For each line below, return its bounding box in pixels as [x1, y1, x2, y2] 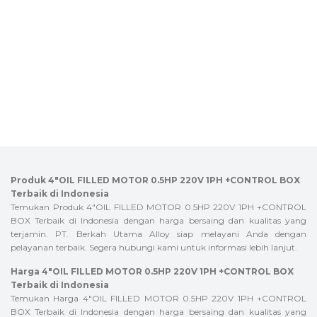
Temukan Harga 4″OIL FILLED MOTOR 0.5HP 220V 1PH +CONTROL [11, 293, 306, 304]
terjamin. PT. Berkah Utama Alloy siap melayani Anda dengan [11, 228, 306, 239]
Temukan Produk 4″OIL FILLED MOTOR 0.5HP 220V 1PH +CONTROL [11, 201, 306, 212]
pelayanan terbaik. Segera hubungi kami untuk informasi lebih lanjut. [11, 241, 297, 253]
